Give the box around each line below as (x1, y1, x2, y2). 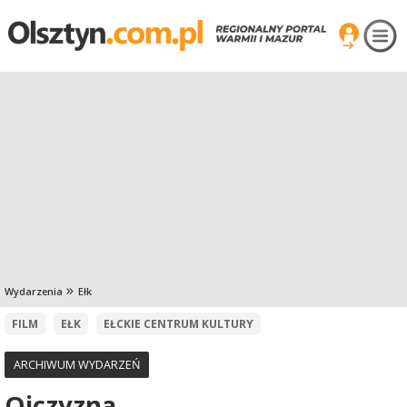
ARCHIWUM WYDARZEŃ (14, 357, 140, 372)
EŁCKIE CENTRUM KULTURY (104, 316, 253, 332)
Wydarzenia (5, 284, 63, 298)
